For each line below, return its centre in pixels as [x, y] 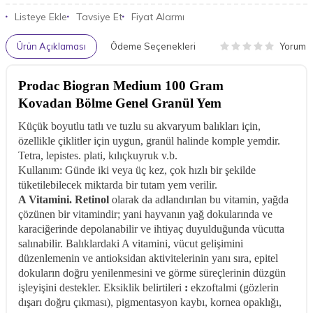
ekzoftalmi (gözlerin [233, 288]
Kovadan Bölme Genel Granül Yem [120, 103]
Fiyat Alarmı [158, 16]
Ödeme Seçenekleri [153, 46]
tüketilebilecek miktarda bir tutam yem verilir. [118, 185]
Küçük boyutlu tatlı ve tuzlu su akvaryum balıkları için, [139, 126]
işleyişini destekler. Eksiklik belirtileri [101, 288]
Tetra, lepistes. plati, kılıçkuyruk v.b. [98, 156]
